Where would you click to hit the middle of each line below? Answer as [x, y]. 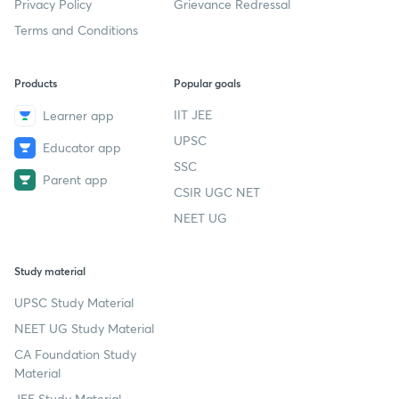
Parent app [75, 180]
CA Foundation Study [75, 354]
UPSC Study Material [74, 302]
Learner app [78, 116]
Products [36, 82]
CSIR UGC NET [217, 191]
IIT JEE [193, 114]
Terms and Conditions [76, 29]
